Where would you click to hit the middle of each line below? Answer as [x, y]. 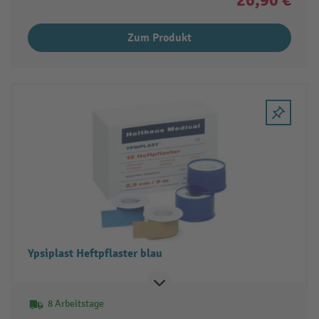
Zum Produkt [159, 37]
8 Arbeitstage [75, 304]
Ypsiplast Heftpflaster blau [95, 254]
